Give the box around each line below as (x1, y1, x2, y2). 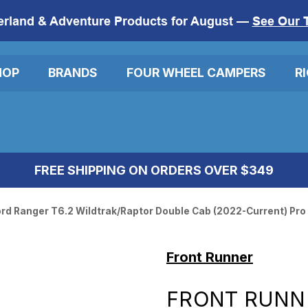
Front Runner (166, 248, 253, 265)
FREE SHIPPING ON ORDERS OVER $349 (34, 162, 274, 177)
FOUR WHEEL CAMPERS (126, 65, 266, 80)
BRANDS (48, 65, 98, 80)
